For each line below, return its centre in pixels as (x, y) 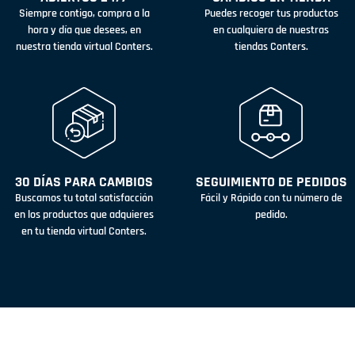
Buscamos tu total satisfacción (84, 198)
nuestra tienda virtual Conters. (84, 46)
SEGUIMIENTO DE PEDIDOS (271, 182)
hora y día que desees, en (84, 30)
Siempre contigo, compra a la (84, 13)
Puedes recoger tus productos (271, 13)
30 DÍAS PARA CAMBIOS (84, 182)
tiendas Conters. (271, 46)
